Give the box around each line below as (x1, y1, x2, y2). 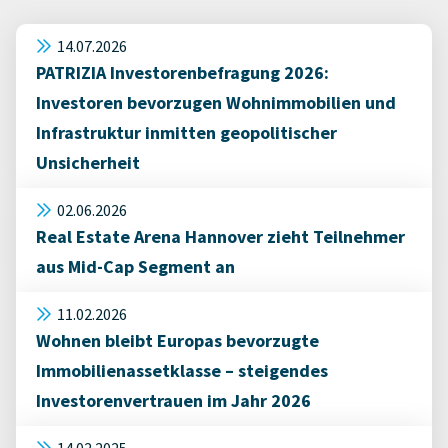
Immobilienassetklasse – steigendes (36, 359, 328, 382)
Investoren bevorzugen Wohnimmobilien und (36, 91, 396, 114)
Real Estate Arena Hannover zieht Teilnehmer (36, 225, 405, 248)
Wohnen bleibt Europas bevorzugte (36, 329, 319, 352)
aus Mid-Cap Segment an (36, 255, 235, 278)
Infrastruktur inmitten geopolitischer (36, 121, 337, 144)
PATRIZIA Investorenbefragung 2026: (36, 61, 329, 84)
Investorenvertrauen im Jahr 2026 (36, 389, 315, 412)
